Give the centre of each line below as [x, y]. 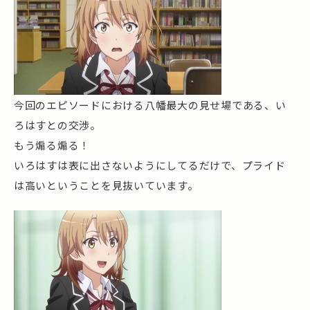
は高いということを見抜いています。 [106, 185]
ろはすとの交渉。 [57, 125]
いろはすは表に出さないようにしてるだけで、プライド [150, 165]
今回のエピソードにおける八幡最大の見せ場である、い [150, 104]
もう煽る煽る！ [52, 145]
